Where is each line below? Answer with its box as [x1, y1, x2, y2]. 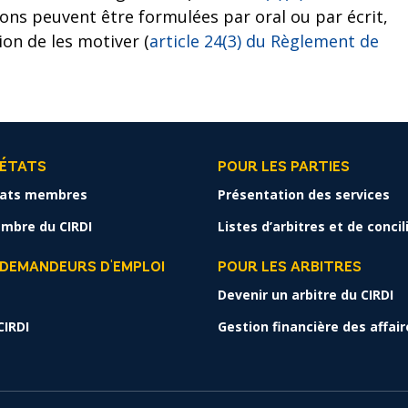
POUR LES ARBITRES [218, 260, 362, 275]
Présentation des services [218, 186, 390, 203]
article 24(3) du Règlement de [149, 30, 379, 52]
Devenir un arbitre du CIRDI [218, 286, 393, 303]
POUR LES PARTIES [218, 160, 350, 175]
